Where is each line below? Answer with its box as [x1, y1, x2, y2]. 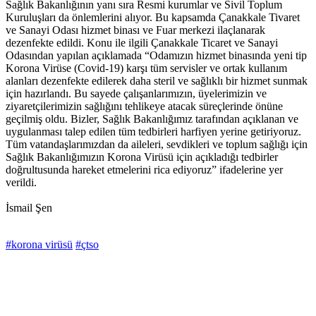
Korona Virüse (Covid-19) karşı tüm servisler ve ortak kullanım [6, 62, 287, 75]
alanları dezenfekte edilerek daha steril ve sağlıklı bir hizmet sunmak [6, 75, 308, 87]
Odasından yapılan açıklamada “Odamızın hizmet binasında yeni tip [6, 49, 307, 62]
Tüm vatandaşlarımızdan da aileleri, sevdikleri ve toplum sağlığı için [6, 138, 308, 151]
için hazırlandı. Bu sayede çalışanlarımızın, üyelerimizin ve [6, 87, 267, 100]
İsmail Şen [6, 202, 52, 214]
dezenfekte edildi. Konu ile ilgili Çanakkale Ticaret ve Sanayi [6, 37, 278, 49]
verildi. [6, 176, 37, 189]
